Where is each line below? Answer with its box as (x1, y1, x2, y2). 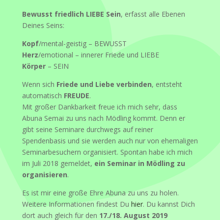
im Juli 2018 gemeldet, (22, 158, 94, 168)
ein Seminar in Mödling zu (94, 158, 185, 168)
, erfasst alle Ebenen (120, 9, 185, 19)
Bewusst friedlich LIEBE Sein (22, 9, 121, 19)
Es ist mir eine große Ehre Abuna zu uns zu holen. (22, 188, 179, 197)
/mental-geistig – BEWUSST (38, 38, 127, 48)
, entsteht (151, 79, 182, 89)
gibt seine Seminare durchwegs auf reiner (22, 124, 153, 134)
